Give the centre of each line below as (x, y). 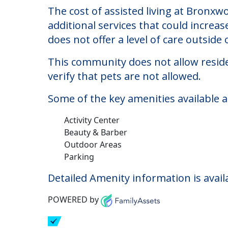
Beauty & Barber (96, 173)
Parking (79, 197)
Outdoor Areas (93, 185)
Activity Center (92, 160)
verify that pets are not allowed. (124, 116)
